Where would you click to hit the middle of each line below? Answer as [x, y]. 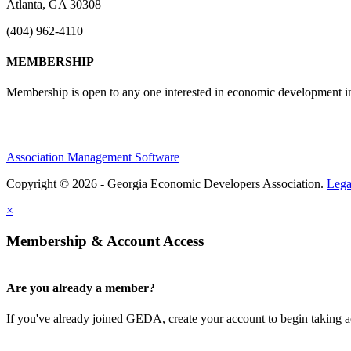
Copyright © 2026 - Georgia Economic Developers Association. [166, 184]
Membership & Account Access [105, 241]
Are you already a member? [81, 288]
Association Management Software [93, 157]
